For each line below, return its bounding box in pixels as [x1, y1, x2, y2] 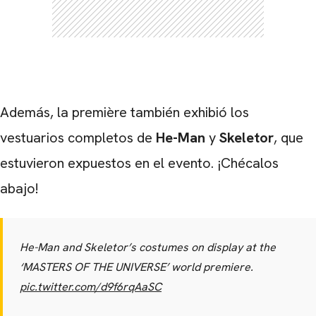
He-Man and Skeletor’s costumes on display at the [20, 240, 276, 255]
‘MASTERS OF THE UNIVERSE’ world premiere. [20, 260, 253, 274]
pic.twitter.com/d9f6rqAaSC [20, 279, 162, 294]
